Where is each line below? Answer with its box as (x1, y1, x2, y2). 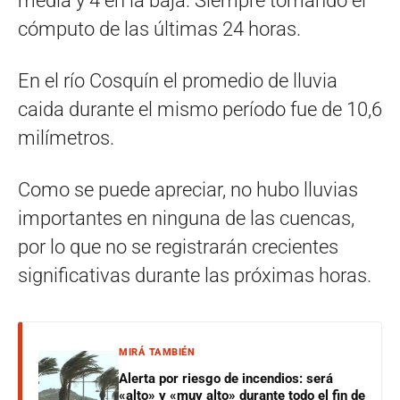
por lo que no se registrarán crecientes (18, 235, 338, 258)
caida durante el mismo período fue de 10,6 (18, 97, 382, 121)
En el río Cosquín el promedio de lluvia (18, 69, 337, 92)
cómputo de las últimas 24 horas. (18, 17, 301, 40)
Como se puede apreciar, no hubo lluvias (18, 178, 358, 201)
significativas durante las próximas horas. (18, 263, 371, 287)
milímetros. (18, 126, 114, 149)
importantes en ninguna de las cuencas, (18, 206, 354, 229)
